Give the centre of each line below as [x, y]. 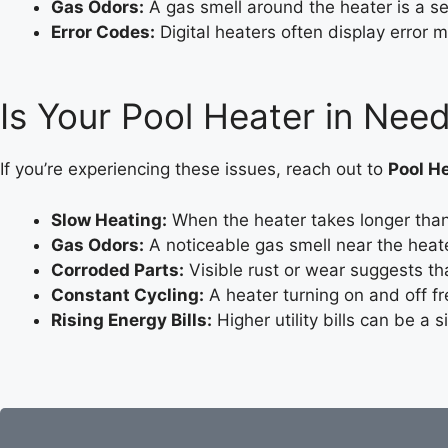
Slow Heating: [109, 219]
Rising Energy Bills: [131, 319]
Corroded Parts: [117, 269]
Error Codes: [103, 31]
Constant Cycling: [127, 294]
